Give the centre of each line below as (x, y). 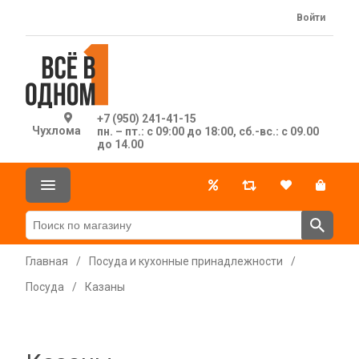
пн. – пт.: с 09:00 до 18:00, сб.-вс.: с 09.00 (208, 131)
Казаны (105, 287)
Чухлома (56, 131)
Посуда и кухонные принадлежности (186, 261)
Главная (47, 261)
